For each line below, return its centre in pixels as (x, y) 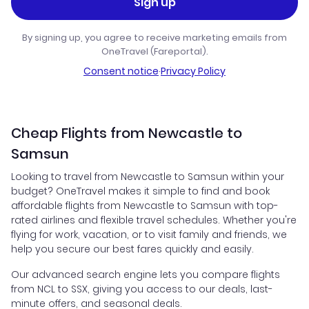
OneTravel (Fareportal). (154, 52)
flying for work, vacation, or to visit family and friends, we (149, 235)
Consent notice (121, 71)
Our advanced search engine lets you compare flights (146, 275)
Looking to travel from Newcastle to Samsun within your (148, 177)
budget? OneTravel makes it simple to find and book (140, 191)
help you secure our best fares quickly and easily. (132, 249)
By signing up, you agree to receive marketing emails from (154, 38)
